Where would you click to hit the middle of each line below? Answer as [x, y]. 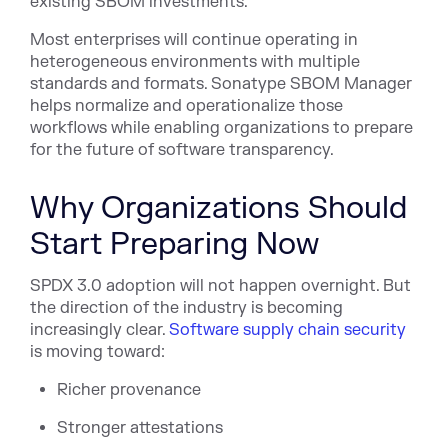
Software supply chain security [287, 330]
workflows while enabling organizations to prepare [221, 128]
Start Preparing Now [174, 245]
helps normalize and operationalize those [186, 106]
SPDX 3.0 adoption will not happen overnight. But [220, 286]
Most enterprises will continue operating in [194, 40]
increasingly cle [89, 330]
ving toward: [117, 352]
